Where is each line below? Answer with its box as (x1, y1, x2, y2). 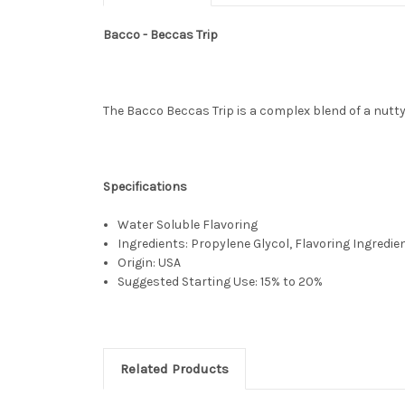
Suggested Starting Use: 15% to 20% (118, 273, 324, 289)
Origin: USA (118, 254, 182, 270)
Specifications (103, 178, 187, 194)
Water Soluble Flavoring (118, 216, 259, 232)
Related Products (119, 360, 229, 377)
